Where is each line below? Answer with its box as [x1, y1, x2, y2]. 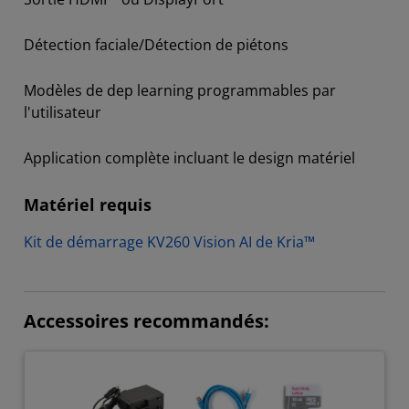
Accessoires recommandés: [24, 309, 269, 334]
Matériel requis [24, 193, 152, 216]
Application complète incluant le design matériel [24, 148, 355, 169]
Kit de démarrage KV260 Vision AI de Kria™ [24, 232, 315, 253]
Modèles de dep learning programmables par [24, 80, 336, 101]
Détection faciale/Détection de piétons [24, 35, 288, 56]
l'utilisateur [24, 102, 101, 123]
